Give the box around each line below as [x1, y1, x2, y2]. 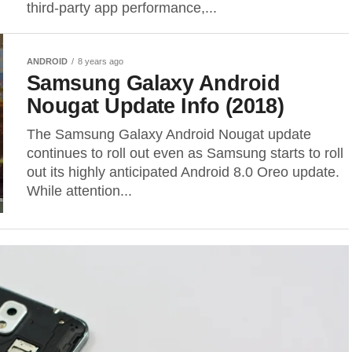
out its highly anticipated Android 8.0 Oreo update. [27, 164, 339, 180]
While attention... [27, 183, 132, 199]
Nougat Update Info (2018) [27, 93, 284, 118]
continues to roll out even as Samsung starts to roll [27, 145, 343, 161]
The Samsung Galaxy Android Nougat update [27, 126, 311, 142]
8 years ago [78, 57, 123, 66]
